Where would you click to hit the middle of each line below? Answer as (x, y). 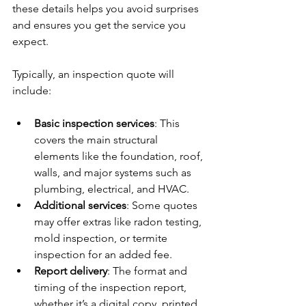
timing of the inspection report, (112, 287)
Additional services (80, 205)
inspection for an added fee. (103, 254)
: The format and (149, 271)
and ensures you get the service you (100, 25)
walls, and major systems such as (114, 172)
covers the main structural (97, 140)
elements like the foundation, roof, (120, 156)
